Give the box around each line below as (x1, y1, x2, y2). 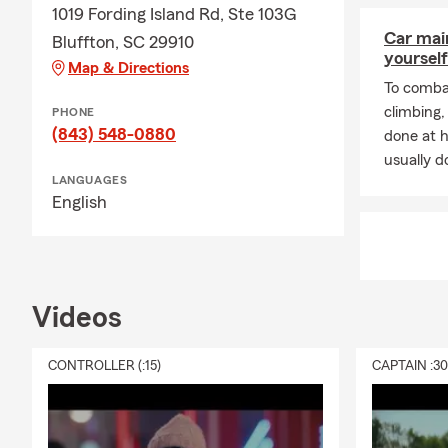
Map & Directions (68, 60, 189, 76)
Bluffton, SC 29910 (52, 33, 194, 51)
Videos (32, 303, 122, 333)
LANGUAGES (52, 174, 128, 186)
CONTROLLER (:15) (48, 359, 161, 373)
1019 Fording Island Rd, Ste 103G (52, 5, 297, 23)
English (52, 193, 107, 211)
